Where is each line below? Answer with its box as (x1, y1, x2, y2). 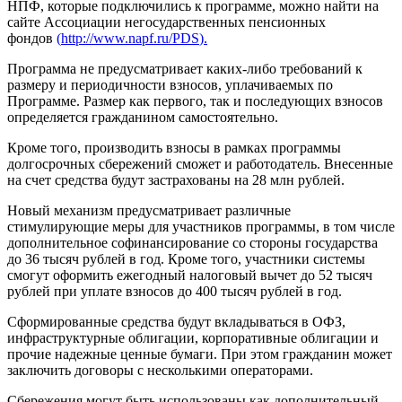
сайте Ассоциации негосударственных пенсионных (7, 13, 326, 30)
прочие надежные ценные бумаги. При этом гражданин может (7, 345, 392, 362)
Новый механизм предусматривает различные (7, 202, 291, 218)
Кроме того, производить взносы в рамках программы (7, 139, 341, 155)
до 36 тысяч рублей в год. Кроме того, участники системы (7, 250, 365, 267)
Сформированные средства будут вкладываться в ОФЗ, (7, 313, 345, 329)
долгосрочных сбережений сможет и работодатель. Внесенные (7, 155, 393, 171)
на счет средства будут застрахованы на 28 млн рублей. (7, 171, 345, 188)
